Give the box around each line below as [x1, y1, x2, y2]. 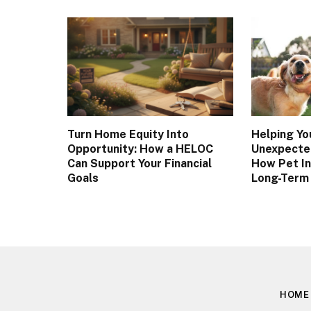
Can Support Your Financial [67, 157, 212, 171]
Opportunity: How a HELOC [67, 142, 213, 156]
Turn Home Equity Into [67, 128, 189, 142]
